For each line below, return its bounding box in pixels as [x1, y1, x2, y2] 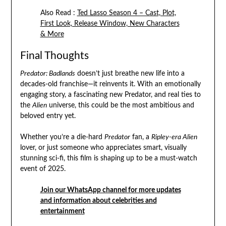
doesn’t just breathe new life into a [75, 70, 185, 77]
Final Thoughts [20, 50, 89, 61]
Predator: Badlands [20, 70, 75, 77]
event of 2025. [20, 165, 66, 173]
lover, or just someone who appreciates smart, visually [20, 144, 187, 151]
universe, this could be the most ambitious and [46, 101, 194, 109]
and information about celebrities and [40, 197, 157, 204]
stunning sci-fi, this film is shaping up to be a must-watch [20, 154, 197, 162]
